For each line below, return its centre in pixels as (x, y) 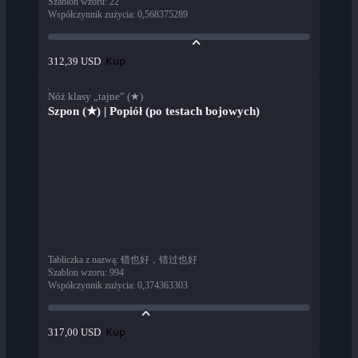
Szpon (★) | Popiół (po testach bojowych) (154, 111)
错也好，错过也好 (159, 260)
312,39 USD (74, 62)
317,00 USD (74, 332)
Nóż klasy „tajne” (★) (95, 97)
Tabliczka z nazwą (82, 260)
